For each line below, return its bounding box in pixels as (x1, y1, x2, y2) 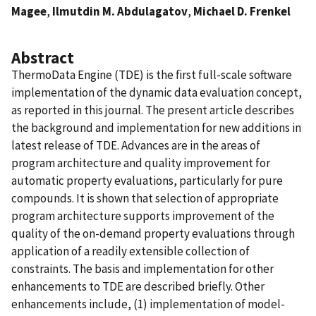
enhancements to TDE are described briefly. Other (11, 278, 265, 294)
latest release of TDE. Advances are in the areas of (11, 137, 260, 153)
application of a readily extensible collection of (11, 243, 250, 259)
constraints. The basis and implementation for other (11, 260, 274, 276)
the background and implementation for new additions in (11, 119, 301, 135)
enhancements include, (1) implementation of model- (11, 296, 285, 312)
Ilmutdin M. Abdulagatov (52, 3, 188, 19)
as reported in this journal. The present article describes (11, 102, 294, 118)
